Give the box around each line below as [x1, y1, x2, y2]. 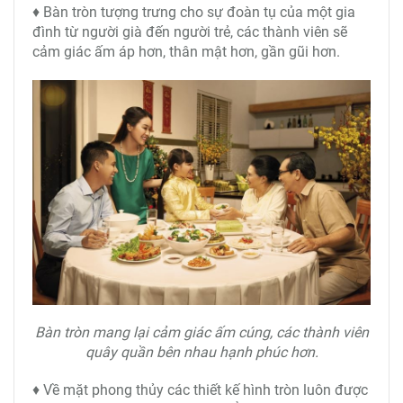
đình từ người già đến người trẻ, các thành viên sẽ [32, 23, 347, 41]
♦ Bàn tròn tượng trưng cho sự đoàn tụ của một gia [32, 4, 355, 22]
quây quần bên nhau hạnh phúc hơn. [85, 344, 318, 362]
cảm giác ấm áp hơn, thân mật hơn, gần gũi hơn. [32, 43, 340, 61]
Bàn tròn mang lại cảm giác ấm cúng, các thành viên [34, 324, 369, 342]
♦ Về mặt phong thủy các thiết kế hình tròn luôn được [32, 381, 368, 399]
